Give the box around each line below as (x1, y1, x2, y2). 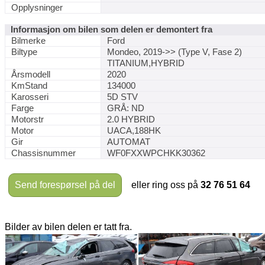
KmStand (11, 81, 47, 91)
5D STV (107, 92, 138, 102)
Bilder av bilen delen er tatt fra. (5, 222, 132, 232)
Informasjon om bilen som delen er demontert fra (11, 25, 212, 34)
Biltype (11, 47, 37, 57)
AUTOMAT (107, 137, 150, 147)
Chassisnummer (11, 148, 76, 158)
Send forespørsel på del (15, 180, 115, 190)
